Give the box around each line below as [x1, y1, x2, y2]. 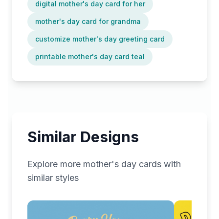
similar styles [27, 173, 79, 183]
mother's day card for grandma [35, 17, 141, 25]
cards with [136, 159, 181, 169]
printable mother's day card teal [35, 52, 145, 61]
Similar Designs [27, 128, 139, 146]
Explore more [27, 159, 83, 169]
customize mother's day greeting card [35, 35, 165, 43]
